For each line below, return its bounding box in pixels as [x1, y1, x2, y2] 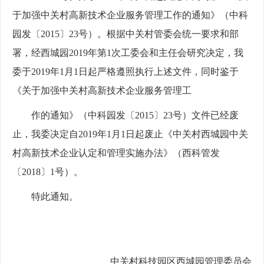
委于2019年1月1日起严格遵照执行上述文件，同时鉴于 [12, 67, 239, 77]
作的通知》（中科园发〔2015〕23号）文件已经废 [31, 110, 239, 121]
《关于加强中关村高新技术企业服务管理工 [12, 85, 192, 96]
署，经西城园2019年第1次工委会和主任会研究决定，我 [12, 48, 243, 58]
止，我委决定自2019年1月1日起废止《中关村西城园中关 [12, 129, 248, 140]
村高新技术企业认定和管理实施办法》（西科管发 [12, 148, 220, 159]
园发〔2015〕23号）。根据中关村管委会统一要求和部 [12, 29, 239, 39]
